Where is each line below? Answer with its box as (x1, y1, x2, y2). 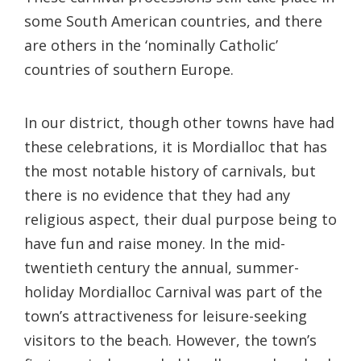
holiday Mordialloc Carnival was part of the (24, 281, 322, 301)
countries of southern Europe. (24, 59, 234, 79)
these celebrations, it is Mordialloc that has (24, 136, 327, 156)
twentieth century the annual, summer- (24, 257, 299, 277)
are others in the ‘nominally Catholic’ (24, 35, 278, 55)
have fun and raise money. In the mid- (24, 233, 285, 253)
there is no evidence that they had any (24, 185, 290, 205)
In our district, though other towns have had (24, 112, 334, 132)
